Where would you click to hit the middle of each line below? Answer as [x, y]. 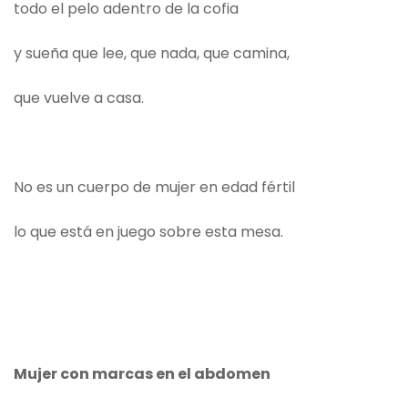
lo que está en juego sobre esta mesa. [150, 232]
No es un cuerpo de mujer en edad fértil [154, 188]
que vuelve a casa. [79, 98]
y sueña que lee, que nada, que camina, [153, 54]
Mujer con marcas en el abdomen [142, 374]
